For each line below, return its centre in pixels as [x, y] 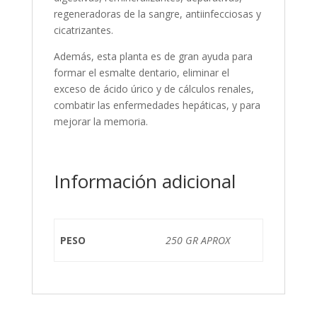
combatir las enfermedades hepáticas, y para [157, 105]
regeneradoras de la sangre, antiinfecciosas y [157, 14]
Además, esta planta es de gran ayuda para [153, 56]
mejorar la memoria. [100, 121]
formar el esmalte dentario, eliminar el [141, 73]
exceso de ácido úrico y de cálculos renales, [154, 89]
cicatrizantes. [83, 30]
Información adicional [144, 181]
